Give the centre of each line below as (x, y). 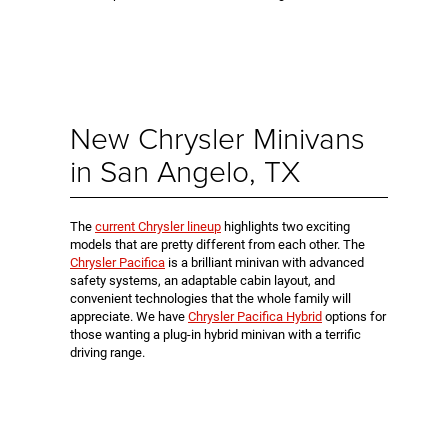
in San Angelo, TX (185, 171)
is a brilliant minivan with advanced (264, 263)
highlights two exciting (285, 227)
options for (354, 317)
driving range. (107, 353)
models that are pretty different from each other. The (217, 245)
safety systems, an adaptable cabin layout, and (202, 281)
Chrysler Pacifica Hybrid (255, 317)
